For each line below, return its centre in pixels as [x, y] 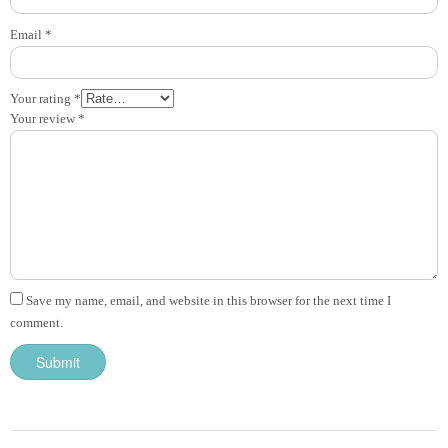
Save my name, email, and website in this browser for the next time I [208, 301]
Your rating [42, 99]
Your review [44, 119]
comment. [36, 323]
